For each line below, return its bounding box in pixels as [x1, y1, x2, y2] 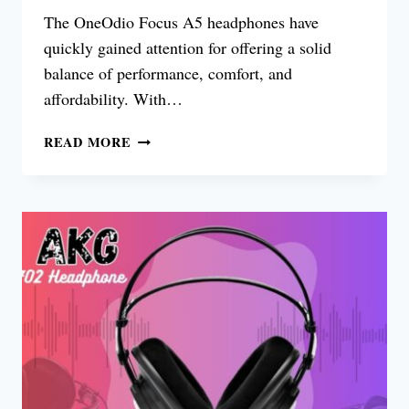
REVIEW [130, 191, 189, 211]
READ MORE [44, 132, 131, 152]
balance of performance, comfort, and [44, 62, 292, 85]
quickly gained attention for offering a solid [44, 37, 331, 59]
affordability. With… [44, 88, 183, 110]
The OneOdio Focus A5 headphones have [44, 11, 319, 34]
